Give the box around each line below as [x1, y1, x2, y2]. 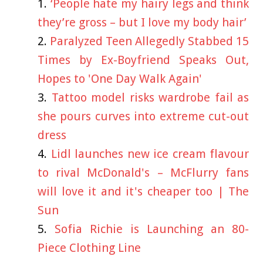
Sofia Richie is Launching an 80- [55, 222, 249, 237]
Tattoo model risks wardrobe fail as [51, 90, 249, 105]
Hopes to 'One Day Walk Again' [38, 72, 202, 86]
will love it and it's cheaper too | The [38, 184, 249, 199]
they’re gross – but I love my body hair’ [38, 15, 247, 30]
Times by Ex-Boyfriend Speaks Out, [38, 53, 249, 68]
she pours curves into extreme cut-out [38, 109, 249, 124]
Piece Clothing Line [38, 241, 141, 255]
